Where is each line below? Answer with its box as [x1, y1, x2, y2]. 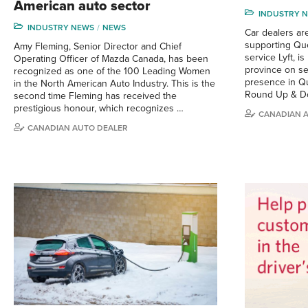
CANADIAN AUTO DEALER [27, 123, 128, 133]
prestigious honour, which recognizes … [14, 102, 184, 114]
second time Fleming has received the [14, 90, 177, 102]
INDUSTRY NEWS [27, 23, 94, 32]
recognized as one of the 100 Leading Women [14, 65, 210, 77]
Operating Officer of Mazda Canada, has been [14, 53, 208, 65]
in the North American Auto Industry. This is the [14, 78, 215, 89]
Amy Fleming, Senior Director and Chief [14, 41, 181, 52]
